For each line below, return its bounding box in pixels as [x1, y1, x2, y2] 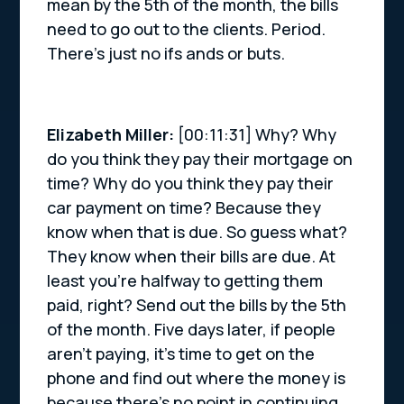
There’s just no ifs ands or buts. [47, 42, 286, 65]
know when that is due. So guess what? [47, 221, 348, 243]
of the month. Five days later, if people [47, 318, 336, 341]
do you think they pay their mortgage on [47, 148, 353, 170]
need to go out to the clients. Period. [47, 18, 326, 41]
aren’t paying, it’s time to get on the [47, 343, 316, 365]
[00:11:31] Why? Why [178, 124, 337, 146]
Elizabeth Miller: [47, 124, 179, 146]
